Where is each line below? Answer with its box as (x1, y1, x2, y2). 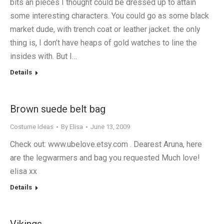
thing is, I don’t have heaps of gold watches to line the (10, 38, 197, 47)
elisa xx (10, 166, 37, 176)
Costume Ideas (10, 123, 53, 130)
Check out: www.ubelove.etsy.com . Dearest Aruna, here (10, 139, 202, 149)
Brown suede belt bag (10, 103, 105, 115)
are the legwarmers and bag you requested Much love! (10, 153, 200, 162)
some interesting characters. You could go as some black (10, 11, 209, 20)
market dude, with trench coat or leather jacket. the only (10, 24, 200, 34)
